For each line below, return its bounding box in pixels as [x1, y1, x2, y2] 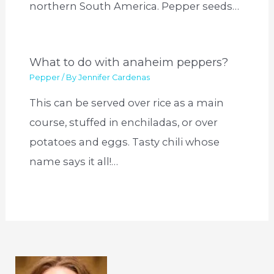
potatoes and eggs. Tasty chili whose [29, 136, 220, 149]
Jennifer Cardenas [78, 72, 150, 82]
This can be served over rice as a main [29, 97, 224, 109]
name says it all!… [29, 155, 119, 168]
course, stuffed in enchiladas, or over [29, 116, 218, 129]
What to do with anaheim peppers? [29, 55, 229, 70]
